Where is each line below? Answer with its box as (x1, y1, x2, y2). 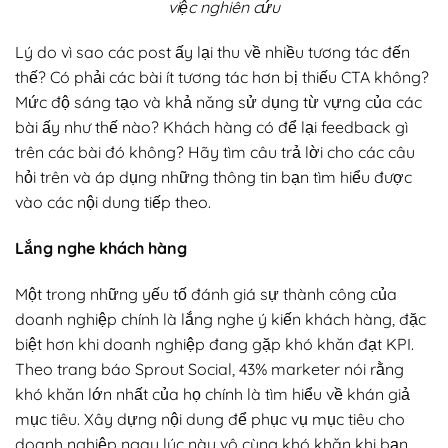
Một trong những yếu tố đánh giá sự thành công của (15, 283, 397, 304)
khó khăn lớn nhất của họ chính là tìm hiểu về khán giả (15, 383, 410, 404)
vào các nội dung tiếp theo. (15, 192, 211, 213)
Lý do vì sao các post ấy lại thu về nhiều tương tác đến (15, 42, 410, 63)
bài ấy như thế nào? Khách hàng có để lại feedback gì (15, 117, 408, 138)
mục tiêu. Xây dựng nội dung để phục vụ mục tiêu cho (15, 408, 405, 429)
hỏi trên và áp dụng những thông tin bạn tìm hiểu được (15, 167, 412, 188)
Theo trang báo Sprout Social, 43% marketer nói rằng (15, 358, 404, 379)
